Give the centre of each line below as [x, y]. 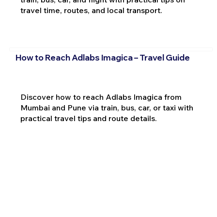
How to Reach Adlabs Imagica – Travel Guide [102, 57]
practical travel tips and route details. [88, 118]
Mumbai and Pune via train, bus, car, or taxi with [107, 107]
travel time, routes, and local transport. [91, 10]
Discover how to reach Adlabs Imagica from [101, 97]
